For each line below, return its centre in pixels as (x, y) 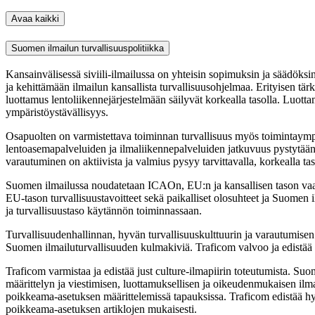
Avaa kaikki (35, 18)
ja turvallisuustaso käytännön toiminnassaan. (104, 211)
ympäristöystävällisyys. (58, 112)
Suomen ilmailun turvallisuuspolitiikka (88, 48)
